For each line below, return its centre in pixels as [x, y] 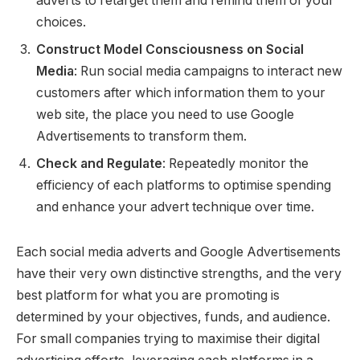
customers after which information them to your [181, 93]
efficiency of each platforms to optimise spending [184, 186]
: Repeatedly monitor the [235, 164]
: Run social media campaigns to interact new [208, 72]
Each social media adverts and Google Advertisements [178, 252]
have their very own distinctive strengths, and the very [179, 274]
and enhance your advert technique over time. [175, 207]
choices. [61, 22]
